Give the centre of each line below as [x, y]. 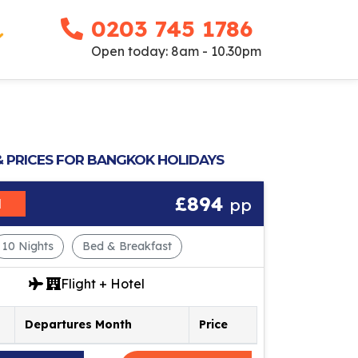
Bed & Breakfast [127, 246]
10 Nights [28, 246]
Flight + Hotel [103, 283]
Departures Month [78, 324]
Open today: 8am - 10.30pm [176, 52]
